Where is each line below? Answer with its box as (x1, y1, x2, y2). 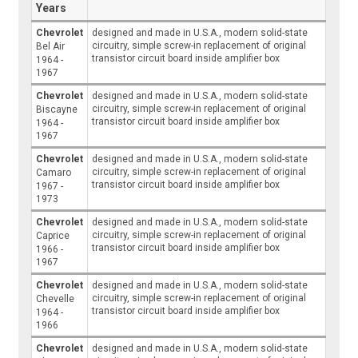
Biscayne (36, 104, 78, 116)
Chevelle (36, 293, 75, 305)
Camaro (36, 167, 72, 179)
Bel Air (36, 41, 66, 53)
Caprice (36, 230, 70, 242)
